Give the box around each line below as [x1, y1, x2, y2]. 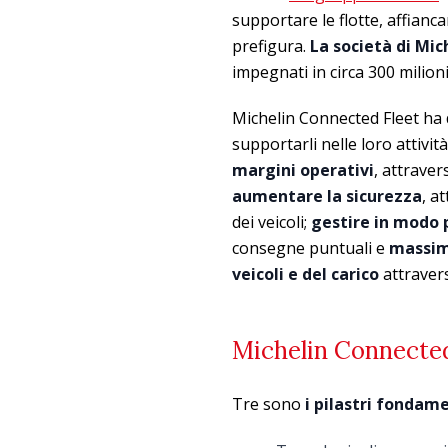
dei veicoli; [232, 211, 311, 234]
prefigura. [232, 35, 310, 58]
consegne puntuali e [232, 237, 389, 260]
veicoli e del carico [232, 263, 379, 286]
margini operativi [232, 159, 374, 182]
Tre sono [232, 393, 305, 416]
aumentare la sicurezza [232, 185, 422, 208]
